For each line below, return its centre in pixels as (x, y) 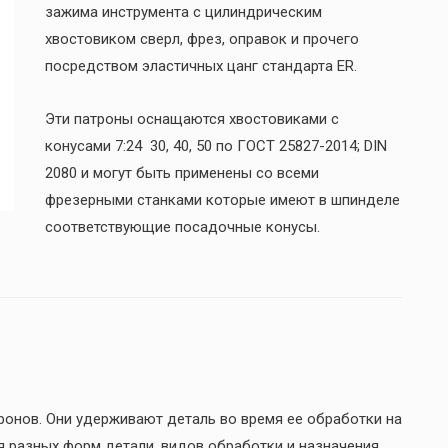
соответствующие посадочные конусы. (182, 227)
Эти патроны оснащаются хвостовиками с (191, 119)
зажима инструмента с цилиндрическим (183, 11)
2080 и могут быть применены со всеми (181, 173)
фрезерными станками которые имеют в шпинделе (222, 200)
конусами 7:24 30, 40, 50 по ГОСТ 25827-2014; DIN (215, 146)
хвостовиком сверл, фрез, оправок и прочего (201, 38)
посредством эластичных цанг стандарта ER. (200, 65)
